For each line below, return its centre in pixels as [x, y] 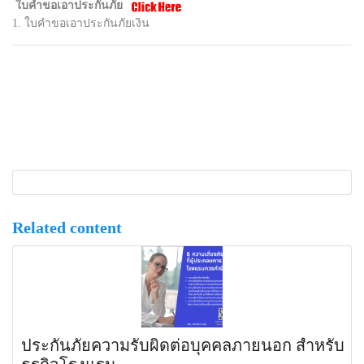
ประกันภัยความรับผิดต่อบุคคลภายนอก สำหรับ [183, 345]
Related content [67, 227]
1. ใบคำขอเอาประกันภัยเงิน [82, 23]
